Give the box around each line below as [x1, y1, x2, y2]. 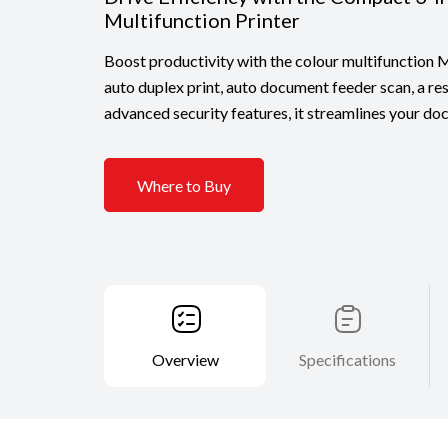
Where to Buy [137, 175, 231, 195]
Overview [152, 350, 220, 370]
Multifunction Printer [104, 8, 300, 33]
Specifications [299, 350, 397, 370]
